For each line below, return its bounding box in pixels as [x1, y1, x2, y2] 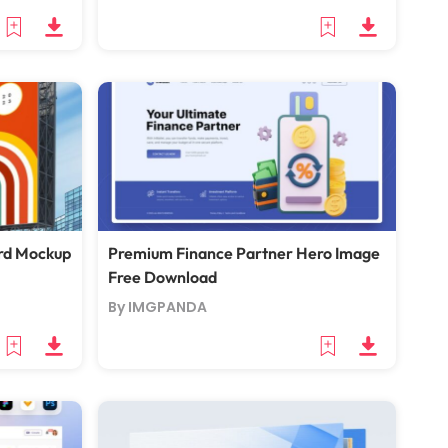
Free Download [108, 267, 217, 287]
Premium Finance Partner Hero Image [108, 243, 380, 263]
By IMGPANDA [108, 297, 207, 317]
